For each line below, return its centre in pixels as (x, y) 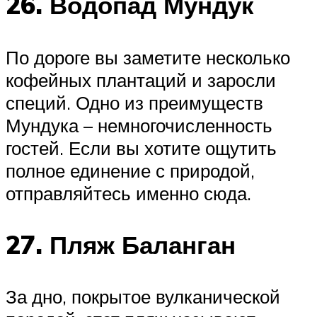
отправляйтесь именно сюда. (128, 193)
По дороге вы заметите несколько (148, 57)
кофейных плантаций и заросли (141, 80)
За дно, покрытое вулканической (143, 296)
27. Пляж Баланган (121, 244)
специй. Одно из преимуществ (134, 102)
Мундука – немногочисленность (139, 125)
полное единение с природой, (130, 170)
